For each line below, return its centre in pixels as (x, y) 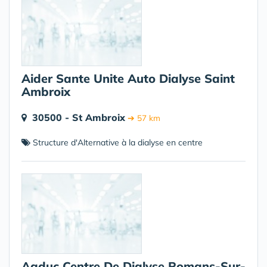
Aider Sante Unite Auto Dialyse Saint (128, 78)
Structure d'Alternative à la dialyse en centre (117, 142)
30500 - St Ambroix (79, 117)
